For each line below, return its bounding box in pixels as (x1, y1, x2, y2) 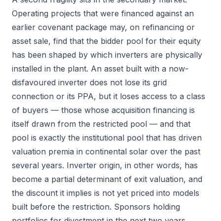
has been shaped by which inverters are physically (12, 50, 202, 60)
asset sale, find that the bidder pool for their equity (12, 36, 201, 46)
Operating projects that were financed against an (12, 8, 194, 18)
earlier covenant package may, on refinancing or (12, 22, 195, 32)
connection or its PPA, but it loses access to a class (12, 91, 205, 101)
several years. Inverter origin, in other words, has (12, 160, 198, 170)
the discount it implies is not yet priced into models (12, 188, 199, 198)
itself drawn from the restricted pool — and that (12, 119, 190, 129)
